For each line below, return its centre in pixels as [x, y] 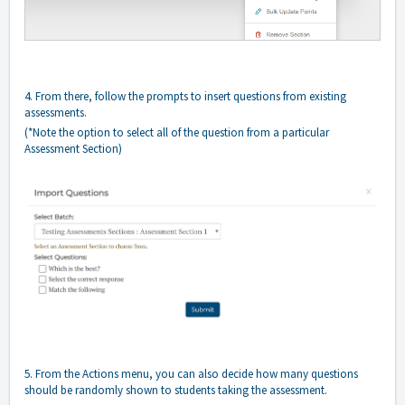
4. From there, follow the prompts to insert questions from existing [185, 96]
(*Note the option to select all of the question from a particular [177, 132]
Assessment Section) [73, 148]
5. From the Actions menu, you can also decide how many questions [191, 373]
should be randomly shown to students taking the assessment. [176, 390]
